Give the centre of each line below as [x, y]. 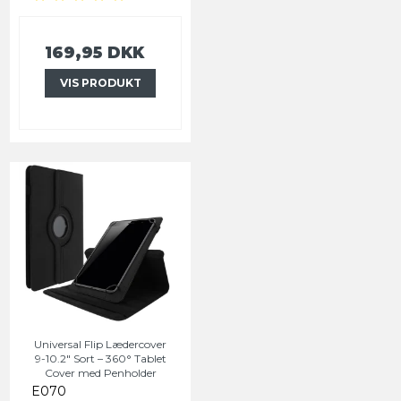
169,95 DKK [94, 52]
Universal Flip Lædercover [100, 344]
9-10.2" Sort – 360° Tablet [100, 358]
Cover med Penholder [100, 372]
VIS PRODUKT [100, 82]
